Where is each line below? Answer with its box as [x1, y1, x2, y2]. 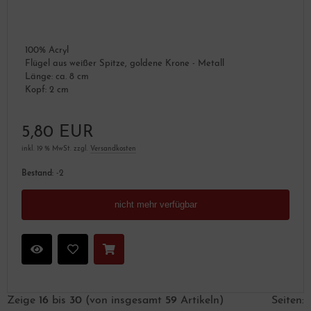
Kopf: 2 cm [25, 85, 69, 94]
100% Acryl [25, 46, 69, 55]
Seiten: [271, 295, 304, 306]
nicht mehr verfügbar [114, 199, 197, 210]
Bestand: [22, 169, 53, 178]
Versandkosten [90, 145, 136, 153]
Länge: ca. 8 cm [25, 72, 89, 81]
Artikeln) [177, 295, 224, 306]
